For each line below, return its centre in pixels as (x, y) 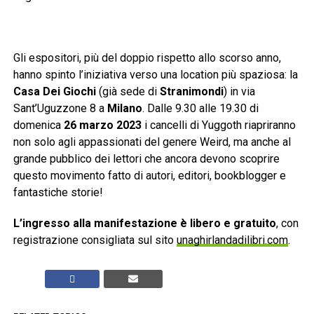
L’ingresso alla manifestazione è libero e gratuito (144, 224)
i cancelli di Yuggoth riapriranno (218, 125)
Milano (124, 109)
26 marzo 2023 (102, 125)
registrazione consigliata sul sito (95, 240)
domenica (38, 125)
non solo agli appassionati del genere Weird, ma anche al (152, 142)
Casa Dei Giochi (56, 92)
